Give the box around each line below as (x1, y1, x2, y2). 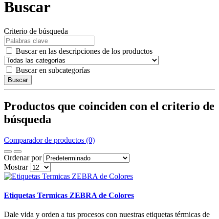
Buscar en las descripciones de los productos (16, 46, 153, 55)
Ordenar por (4, 153, 42, 162)
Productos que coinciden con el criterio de (4, 99, 215, 112)
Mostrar (4, 162, 28, 171)
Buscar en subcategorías (16, 66, 90, 74)
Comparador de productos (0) (4, 135, 95, 144)
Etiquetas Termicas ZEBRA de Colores (4, 191, 134, 199)
